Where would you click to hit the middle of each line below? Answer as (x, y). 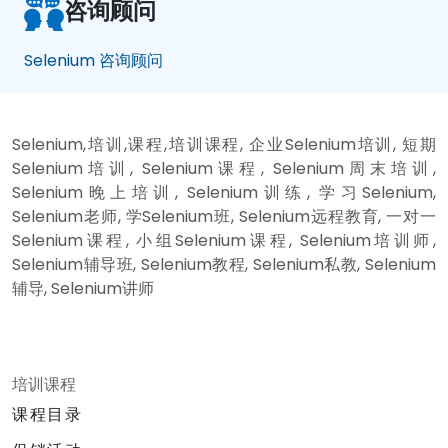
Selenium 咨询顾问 (93, 60)
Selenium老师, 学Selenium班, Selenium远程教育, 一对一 (224, 216)
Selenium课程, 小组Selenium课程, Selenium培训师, (224, 240)
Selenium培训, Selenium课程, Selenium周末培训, (224, 168)
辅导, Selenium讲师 (83, 288)
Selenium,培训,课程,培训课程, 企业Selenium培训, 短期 (224, 144)
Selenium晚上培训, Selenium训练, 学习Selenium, (224, 192)
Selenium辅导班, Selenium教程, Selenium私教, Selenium (224, 264)
